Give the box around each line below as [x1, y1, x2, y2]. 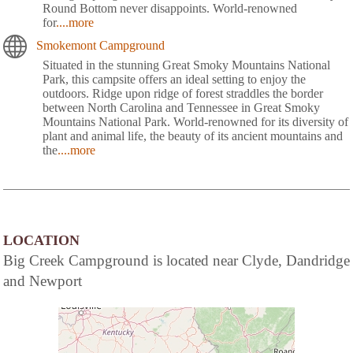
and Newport [3, 272, 82, 289]
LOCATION [3, 232, 80, 248]
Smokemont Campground [36, 38, 165, 52]
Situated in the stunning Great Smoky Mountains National [43, 58, 330, 72]
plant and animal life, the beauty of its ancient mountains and [43, 128, 343, 143]
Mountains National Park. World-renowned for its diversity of [43, 114, 348, 128]
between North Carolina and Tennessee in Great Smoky [43, 100, 320, 114]
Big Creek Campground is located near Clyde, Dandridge [3, 251, 350, 269]
